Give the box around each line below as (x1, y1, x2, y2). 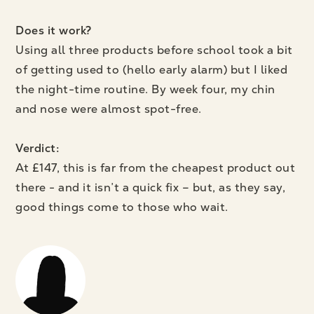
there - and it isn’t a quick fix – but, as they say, (15, 180, 286, 196)
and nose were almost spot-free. (15, 102, 202, 117)
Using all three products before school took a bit (15, 43, 293, 58)
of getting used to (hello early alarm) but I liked (15, 62, 288, 78)
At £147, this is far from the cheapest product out (15, 161, 296, 176)
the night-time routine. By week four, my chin (15, 82, 275, 97)
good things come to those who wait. (15, 200, 228, 215)
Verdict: (15, 141, 60, 156)
